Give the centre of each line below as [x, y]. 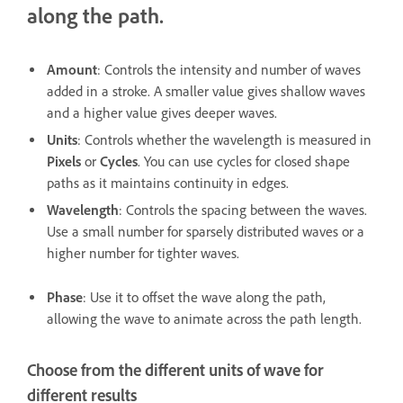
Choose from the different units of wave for [175, 371]
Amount [72, 70]
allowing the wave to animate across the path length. [204, 319]
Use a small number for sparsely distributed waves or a [206, 232]
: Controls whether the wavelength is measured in [224, 140]
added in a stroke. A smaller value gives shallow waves [206, 92]
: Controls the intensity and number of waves [229, 70]
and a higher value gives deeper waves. [162, 113]
